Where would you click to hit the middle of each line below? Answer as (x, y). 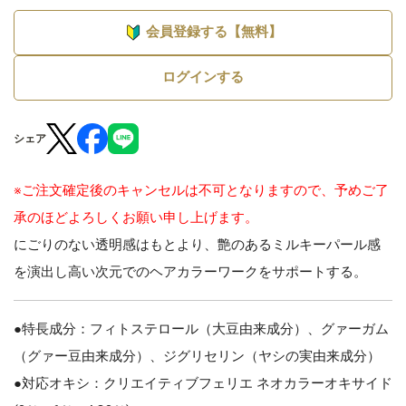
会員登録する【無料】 (213, 32)
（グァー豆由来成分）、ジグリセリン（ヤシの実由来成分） (197, 356)
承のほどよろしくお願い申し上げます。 (136, 217)
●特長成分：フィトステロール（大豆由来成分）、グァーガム (201, 329)
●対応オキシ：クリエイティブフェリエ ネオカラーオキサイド (203, 383)
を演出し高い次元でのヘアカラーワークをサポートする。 (190, 271)
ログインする (203, 77)
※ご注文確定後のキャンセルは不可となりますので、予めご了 (201, 190)
